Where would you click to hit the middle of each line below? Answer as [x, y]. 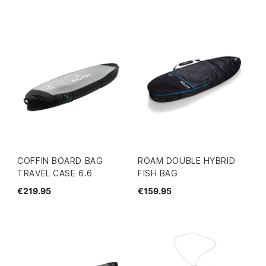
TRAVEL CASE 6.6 [55, 173]
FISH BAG [158, 173]
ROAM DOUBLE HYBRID [187, 160]
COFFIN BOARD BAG [60, 160]
